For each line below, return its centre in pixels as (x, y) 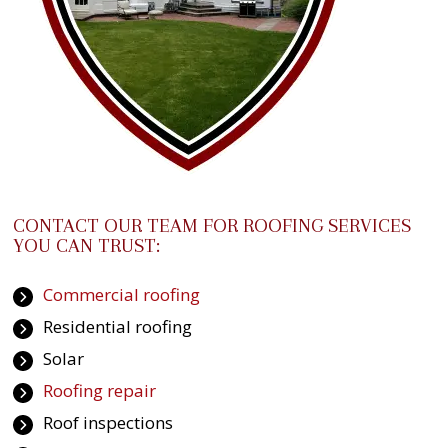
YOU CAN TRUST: (86, 245)
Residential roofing (117, 326)
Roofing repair (99, 390)
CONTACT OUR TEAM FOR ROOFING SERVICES (211, 225)
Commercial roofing (121, 294)
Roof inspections (107, 422)
